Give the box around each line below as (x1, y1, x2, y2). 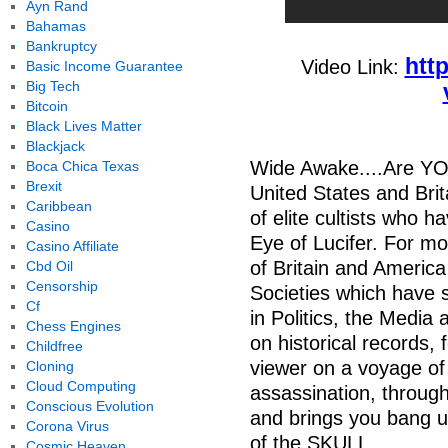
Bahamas (25, 18, 86, 34)
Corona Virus (25, 418, 109, 434)
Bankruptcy (25, 38, 97, 54)
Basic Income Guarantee (25, 58, 183, 74)
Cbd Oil (25, 258, 73, 274)
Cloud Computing (25, 378, 136, 394)
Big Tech (25, 78, 80, 94)
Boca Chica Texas (25, 158, 139, 174)
